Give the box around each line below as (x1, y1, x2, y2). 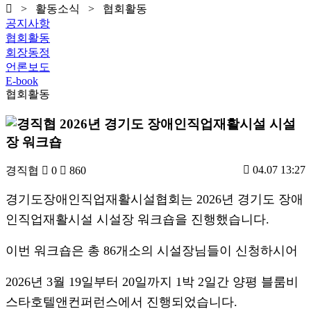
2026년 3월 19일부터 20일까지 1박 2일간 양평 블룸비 (6, 275, 299, 289)
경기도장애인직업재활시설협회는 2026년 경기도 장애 (6, 192, 303, 207)
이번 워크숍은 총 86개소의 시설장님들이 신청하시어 (6, 244, 298, 258)
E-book (6, 74, 38, 87)
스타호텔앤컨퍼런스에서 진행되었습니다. (6, 295, 237, 310)
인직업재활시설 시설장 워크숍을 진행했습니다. (6, 212, 269, 227)
